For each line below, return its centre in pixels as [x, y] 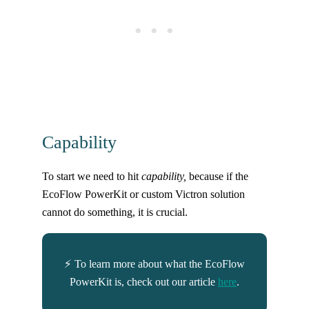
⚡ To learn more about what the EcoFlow [154, 264]
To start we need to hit [91, 177]
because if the [217, 177]
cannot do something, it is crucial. [114, 212]
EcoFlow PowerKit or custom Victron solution [143, 195]
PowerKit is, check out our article [144, 282]
